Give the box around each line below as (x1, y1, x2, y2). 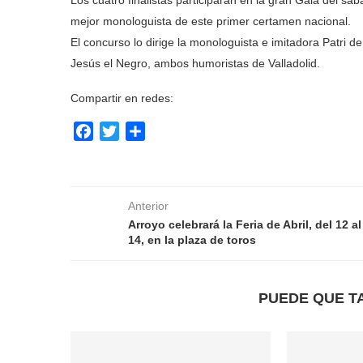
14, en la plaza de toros (128, 233, 256, 246)
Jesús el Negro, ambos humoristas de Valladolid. (70, 57, 320, 70)
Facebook (93, 124, 151, 138)
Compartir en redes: (70, 92, 173, 105)
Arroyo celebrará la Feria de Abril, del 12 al (128, 218, 361, 231)
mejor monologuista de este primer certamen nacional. (70, 15, 351, 28)
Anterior (128, 199, 169, 212)
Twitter (119, 124, 157, 138)
